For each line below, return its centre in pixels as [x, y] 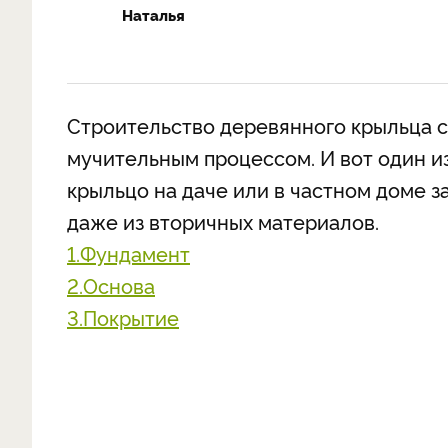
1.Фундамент [128, 253]
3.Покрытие [123, 317]
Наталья [153, 14]
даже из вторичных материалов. [223, 221]
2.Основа [111, 285]
